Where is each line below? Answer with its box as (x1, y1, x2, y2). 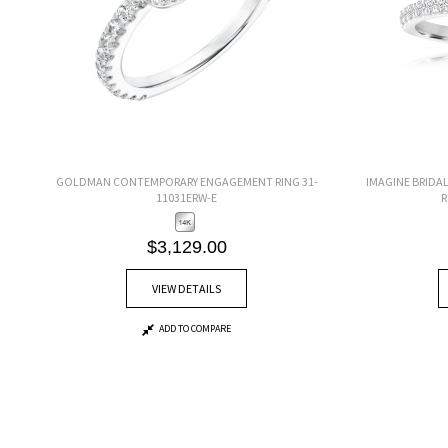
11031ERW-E (156, 189, 218, 205)
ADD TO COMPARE (159, 322, 232, 336)
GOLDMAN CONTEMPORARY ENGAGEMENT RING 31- (55, 173, 318, 189)
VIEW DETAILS (152, 281, 222, 297)
